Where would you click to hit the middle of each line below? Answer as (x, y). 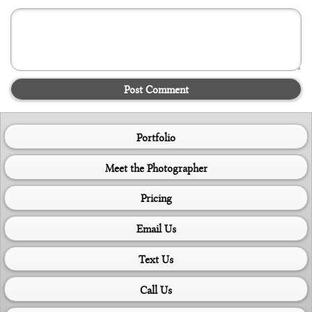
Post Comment (156, 89)
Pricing (156, 198)
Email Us (156, 228)
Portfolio (156, 136)
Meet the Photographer (156, 167)
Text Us (156, 259)
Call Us (156, 289)
